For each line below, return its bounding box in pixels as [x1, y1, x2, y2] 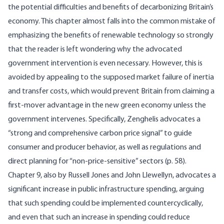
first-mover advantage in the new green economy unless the [8, 101, 206, 110]
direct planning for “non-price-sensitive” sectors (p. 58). [8, 157, 186, 166]
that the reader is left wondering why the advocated [8, 45, 182, 54]
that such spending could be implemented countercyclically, [8, 199, 203, 208]
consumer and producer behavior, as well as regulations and [8, 143, 201, 152]
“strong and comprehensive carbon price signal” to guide [8, 129, 192, 138]
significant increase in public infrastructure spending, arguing [8, 185, 204, 194]
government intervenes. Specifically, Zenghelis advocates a [8, 115, 200, 124]
